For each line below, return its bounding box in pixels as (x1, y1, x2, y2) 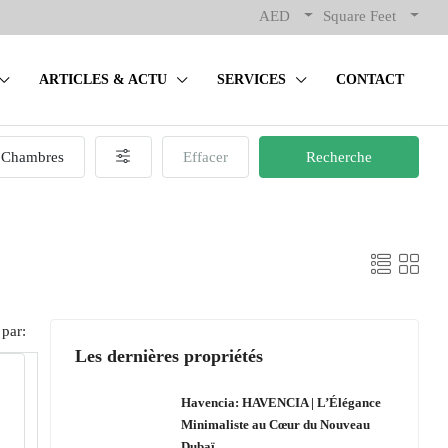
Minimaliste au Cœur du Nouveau (181, 417, 370, 432)
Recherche (306, 149, 372, 165)
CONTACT (336, 72, 404, 87)
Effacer (183, 149, 228, 165)
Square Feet (323, 8, 396, 24)
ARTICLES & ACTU (39, 72, 167, 87)
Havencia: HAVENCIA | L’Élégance (181, 395, 381, 410)
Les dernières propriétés (75, 346, 263, 366)
